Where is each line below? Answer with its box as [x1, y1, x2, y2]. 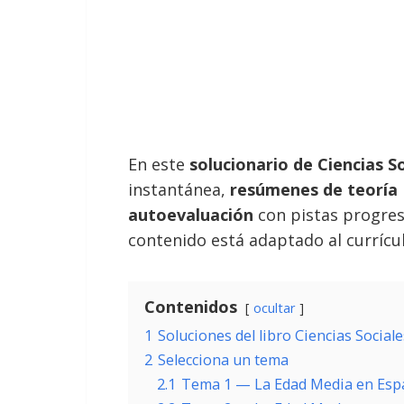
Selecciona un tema [158, 350, 289, 370]
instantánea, [128, 179, 230, 200]
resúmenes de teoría [230, 179, 398, 200]
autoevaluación [128, 204, 253, 225]
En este [128, 153, 189, 175]
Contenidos [144, 296, 237, 317]
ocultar [253, 299, 295, 317]
